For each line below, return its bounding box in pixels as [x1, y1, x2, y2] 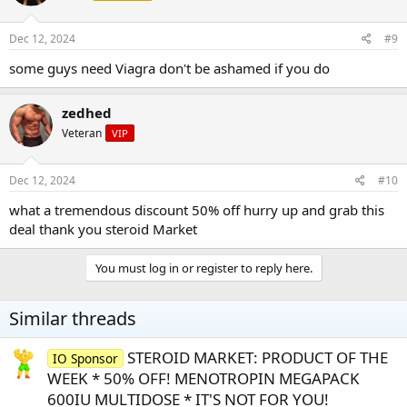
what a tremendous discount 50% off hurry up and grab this [9, 200, 384, 219]
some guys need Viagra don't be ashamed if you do [9, 59, 330, 78]
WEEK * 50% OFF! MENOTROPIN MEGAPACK [47, 367, 360, 389]
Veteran [62, 125, 102, 142]
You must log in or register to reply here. [94, 259, 313, 276]
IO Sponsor [52, 349, 118, 367]
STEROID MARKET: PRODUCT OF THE [126, 346, 388, 368]
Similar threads [9, 305, 136, 331]
